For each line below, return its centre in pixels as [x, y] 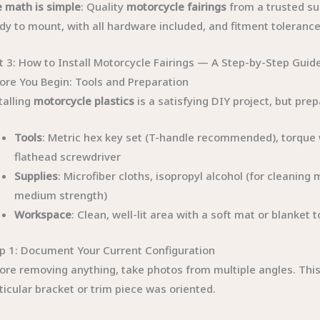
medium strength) [61, 195]
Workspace [43, 214]
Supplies [36, 176]
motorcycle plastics [84, 101]
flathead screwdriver [68, 156]
